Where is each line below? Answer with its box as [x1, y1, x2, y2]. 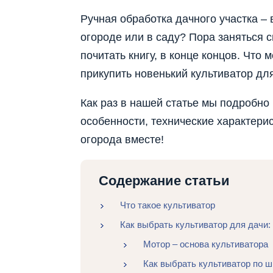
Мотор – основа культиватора [143, 238, 268, 249]
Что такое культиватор [120, 199, 215, 210]
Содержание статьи [99, 173, 230, 189]
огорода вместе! [80, 133, 164, 146]
